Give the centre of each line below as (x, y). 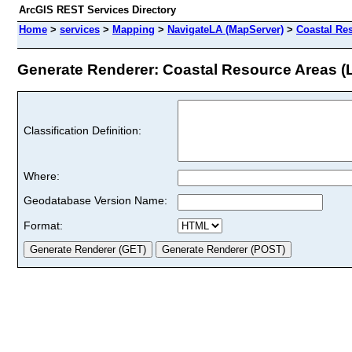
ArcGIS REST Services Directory (97, 10)
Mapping (134, 29)
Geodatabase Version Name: (95, 200)
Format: (43, 225)
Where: (42, 176)
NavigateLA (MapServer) (225, 29)
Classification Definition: (82, 130)
